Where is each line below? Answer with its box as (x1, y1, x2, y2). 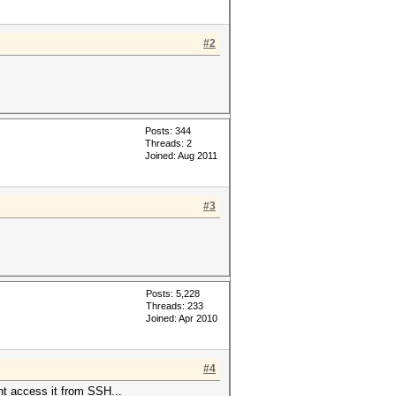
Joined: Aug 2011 (145, 150, 217, 161)
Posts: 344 (145, 126, 191, 136)
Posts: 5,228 (146, 288, 200, 299)
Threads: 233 (146, 301, 203, 311)
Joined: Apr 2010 (146, 313, 217, 324)
